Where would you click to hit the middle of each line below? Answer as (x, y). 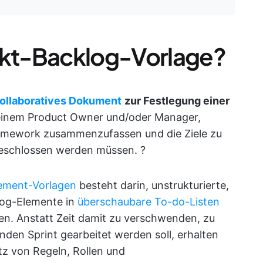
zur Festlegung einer (177, 101)
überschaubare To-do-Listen (149, 202)
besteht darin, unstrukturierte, (153, 185)
